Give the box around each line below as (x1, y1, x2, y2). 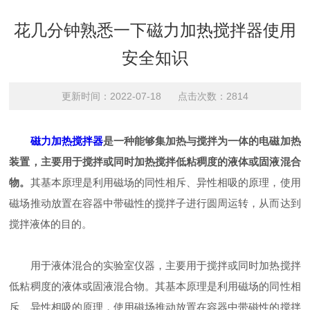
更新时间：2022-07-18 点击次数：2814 (61, 91, 248, 102)
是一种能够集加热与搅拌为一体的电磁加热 (102, 135, 301, 147)
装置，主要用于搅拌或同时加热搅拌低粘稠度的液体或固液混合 (9, 156, 301, 167)
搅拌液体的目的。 (9, 218, 93, 230)
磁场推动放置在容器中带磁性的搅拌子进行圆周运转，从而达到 (9, 197, 301, 209)
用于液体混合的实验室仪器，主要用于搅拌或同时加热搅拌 (9, 259, 301, 271)
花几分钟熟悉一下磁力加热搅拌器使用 (13, 21, 296, 39)
